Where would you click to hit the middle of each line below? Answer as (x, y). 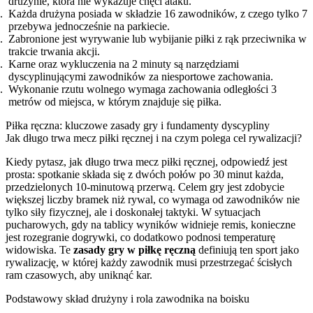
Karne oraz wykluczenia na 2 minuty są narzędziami (124, 64)
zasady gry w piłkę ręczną (134, 249)
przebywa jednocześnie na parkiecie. (89, 26)
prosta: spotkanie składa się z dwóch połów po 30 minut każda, (145, 174)
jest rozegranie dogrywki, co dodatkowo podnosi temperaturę (140, 237)
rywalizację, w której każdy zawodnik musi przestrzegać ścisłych (149, 262)
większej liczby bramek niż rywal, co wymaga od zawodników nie (153, 199)
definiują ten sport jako (247, 249)
